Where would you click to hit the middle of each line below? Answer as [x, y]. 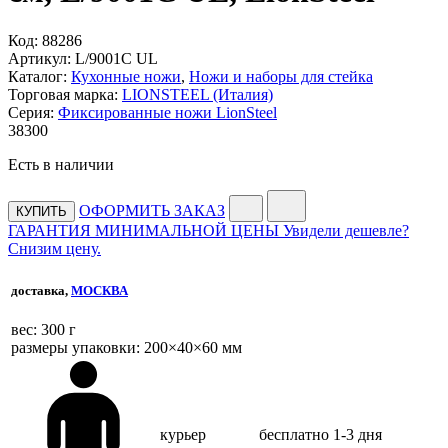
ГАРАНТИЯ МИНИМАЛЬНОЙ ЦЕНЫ [143, 230]
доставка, [41, 290]
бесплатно [294, 434]
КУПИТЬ [41, 211]
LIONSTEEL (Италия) [197, 94]
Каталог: [37, 76]
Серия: [31, 112]
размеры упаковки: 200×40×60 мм [126, 348]
